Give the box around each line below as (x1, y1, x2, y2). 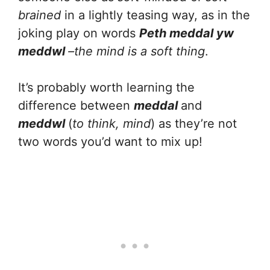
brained (18, 7, 64, 22)
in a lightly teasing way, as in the (64, 7, 250, 22)
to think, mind (72, 116, 151, 131)
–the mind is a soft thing (68, 43, 205, 58)
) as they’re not (151, 116, 237, 131)
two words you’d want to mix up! (18, 134, 202, 149)
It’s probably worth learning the (18, 80, 195, 95)
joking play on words (18, 25, 139, 40)
